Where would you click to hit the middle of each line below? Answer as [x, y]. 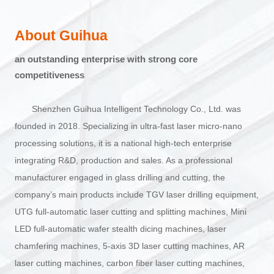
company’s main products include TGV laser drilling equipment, [136, 194]
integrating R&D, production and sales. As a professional [123, 160]
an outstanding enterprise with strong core [106, 59]
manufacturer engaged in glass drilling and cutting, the [120, 177]
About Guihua [61, 35]
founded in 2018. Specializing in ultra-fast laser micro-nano [128, 126]
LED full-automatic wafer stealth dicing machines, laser [120, 228]
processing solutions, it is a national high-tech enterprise [123, 143]
